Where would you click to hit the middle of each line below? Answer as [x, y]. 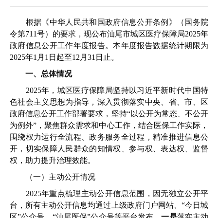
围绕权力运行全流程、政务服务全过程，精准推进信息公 [109, 137]
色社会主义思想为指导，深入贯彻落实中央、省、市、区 [109, 102]
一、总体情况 [49, 74]
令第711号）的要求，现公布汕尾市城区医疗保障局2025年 [109, 34]
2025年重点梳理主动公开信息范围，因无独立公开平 [109, 193]
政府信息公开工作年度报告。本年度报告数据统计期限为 [109, 45]
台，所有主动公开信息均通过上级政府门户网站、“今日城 [109, 205]
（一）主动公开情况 [53, 177]
